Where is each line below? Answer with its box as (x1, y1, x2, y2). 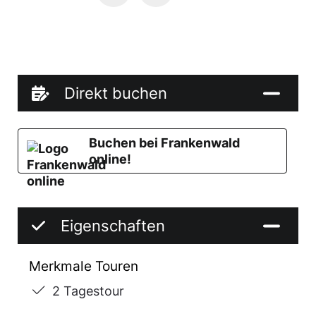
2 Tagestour (52, 283, 124, 298)
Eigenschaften (61, 217, 165, 235)
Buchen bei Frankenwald (89, 135, 240, 150)
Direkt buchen (64, 84, 167, 102)
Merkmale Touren (29, 257, 138, 274)
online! (89, 152, 131, 166)
